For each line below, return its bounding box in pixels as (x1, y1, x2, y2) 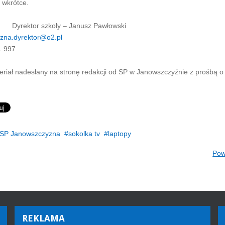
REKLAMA (22, 213, 65, 223)
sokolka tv (68, 130, 100, 138)
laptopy (107, 130, 131, 138)
